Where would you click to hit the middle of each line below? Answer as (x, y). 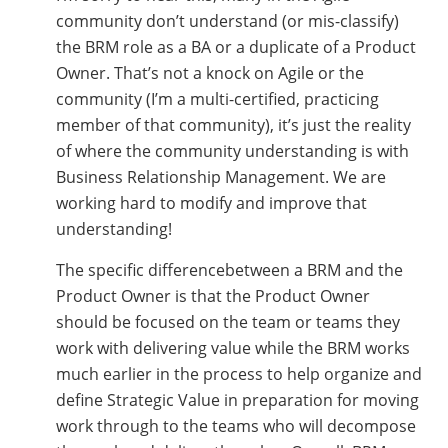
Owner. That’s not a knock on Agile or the (209, 73)
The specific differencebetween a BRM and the (229, 270)
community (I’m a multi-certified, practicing (217, 99)
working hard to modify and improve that (211, 203)
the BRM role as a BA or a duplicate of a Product (235, 47)
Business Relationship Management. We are (220, 177)
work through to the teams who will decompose (235, 426)
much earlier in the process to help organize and (238, 374)
